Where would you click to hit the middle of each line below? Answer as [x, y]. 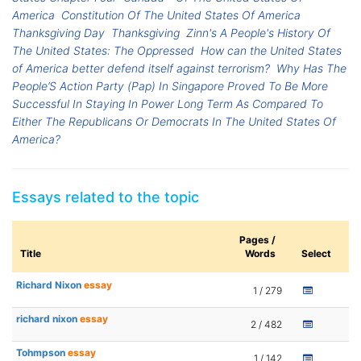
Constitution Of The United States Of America [181, 15]
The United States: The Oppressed [103, 51]
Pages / [257, 240]
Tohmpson [42, 353]
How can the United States [272, 51]
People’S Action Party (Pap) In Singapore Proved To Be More [170, 86]
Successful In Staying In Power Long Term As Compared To [168, 104]
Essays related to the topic [106, 197]
